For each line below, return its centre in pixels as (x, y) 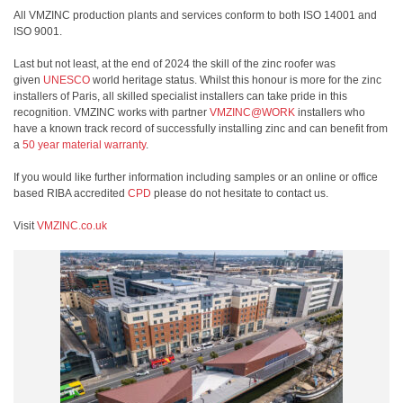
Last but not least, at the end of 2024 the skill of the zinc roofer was (175, 64)
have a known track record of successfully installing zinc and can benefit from (201, 129)
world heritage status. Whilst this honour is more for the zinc (236, 80)
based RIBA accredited (71, 193)
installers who (330, 112)
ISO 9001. (38, 31)
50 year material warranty (84, 145)
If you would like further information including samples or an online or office (196, 177)
